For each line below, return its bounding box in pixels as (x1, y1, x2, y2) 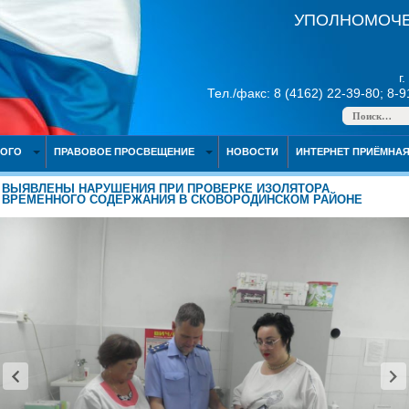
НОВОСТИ (225, 146, 278, 157)
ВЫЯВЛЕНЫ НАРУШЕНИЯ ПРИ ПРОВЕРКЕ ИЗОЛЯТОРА (2, 182, 330, 195)
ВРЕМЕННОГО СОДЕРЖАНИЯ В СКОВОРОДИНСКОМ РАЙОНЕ (2, 193, 362, 206)
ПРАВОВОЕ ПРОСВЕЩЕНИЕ (53, 146, 194, 157)
